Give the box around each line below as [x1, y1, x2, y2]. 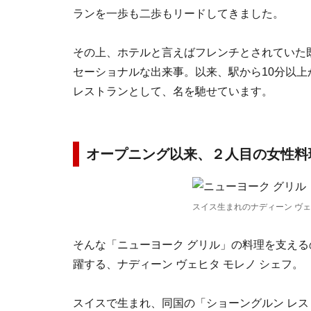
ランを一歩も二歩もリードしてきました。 [73, 8, 284, 19]
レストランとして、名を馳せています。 [73, 85, 273, 97]
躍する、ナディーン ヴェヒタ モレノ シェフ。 [73, 258, 303, 270]
